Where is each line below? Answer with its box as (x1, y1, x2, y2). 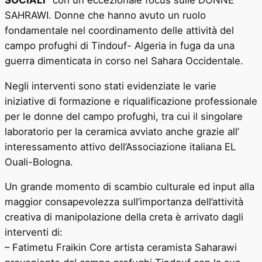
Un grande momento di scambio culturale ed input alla (5, 181, 254, 193)
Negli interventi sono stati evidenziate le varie (5, 80, 216, 92)
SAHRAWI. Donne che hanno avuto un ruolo (5, 9, 206, 21)
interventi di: (5, 226, 63, 239)
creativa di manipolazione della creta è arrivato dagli (5, 211, 243, 223)
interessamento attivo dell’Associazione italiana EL (5, 140, 236, 153)
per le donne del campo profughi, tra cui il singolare (5, 110, 243, 122)
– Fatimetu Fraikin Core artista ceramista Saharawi (5, 242, 237, 254)
